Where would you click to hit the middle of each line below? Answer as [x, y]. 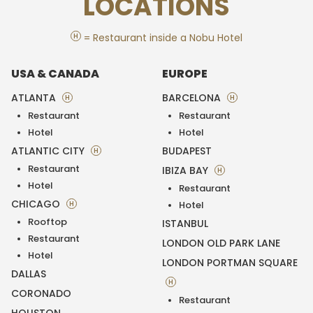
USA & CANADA [55, 74]
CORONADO [41, 294]
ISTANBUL [185, 224]
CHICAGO [37, 204]
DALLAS [29, 274]
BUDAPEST [187, 151]
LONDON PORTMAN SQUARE [230, 263]
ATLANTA [35, 98]
